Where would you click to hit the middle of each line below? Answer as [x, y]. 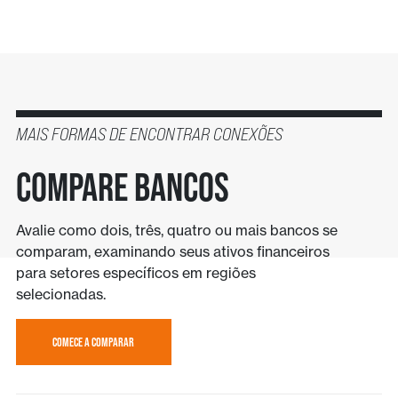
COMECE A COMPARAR [94, 342]
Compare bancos [122, 187]
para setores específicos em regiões [135, 273]
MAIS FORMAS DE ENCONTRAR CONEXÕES [149, 134]
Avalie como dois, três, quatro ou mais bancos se [176, 231]
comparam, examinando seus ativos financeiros [172, 252]
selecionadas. [60, 295]
